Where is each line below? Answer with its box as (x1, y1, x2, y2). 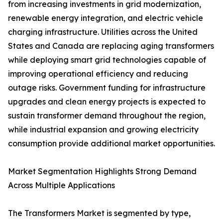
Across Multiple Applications (8, 180, 115, 191)
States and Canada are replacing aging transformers (8, 41, 214, 51)
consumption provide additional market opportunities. (8, 138, 215, 149)
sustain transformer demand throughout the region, (8, 111, 206, 121)
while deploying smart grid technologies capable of (8, 55, 206, 65)
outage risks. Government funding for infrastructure (8, 83, 206, 93)
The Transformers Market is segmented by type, (8, 208, 191, 219)
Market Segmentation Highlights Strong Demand (8, 166, 197, 177)
